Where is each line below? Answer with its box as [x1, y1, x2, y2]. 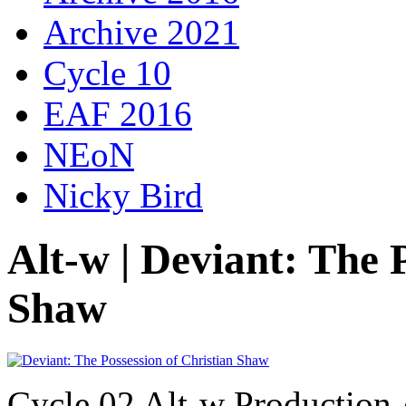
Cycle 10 [43, 53, 171, 92]
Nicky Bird [43, 176, 203, 215]
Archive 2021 [43, 13, 239, 52]
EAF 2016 [43, 94, 192, 133]
